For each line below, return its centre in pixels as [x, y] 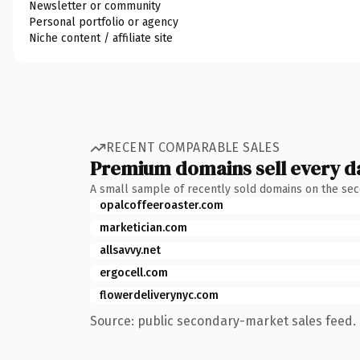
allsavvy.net [130, 250]
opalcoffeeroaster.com [162, 205]
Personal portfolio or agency [104, 22]
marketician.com [143, 227]
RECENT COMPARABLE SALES [193, 147]
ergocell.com [134, 272]
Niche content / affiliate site [101, 38]
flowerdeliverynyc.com [159, 295]
